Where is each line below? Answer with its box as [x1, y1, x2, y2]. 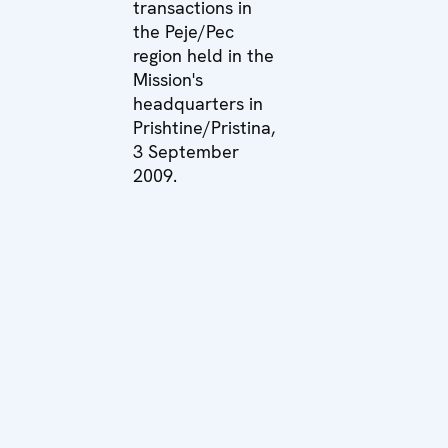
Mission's [133, 67, 203, 91]
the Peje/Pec [133, 19, 234, 43]
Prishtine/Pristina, [133, 115, 275, 139]
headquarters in [133, 91, 263, 115]
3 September [133, 139, 239, 163]
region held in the [133, 43, 274, 67]
